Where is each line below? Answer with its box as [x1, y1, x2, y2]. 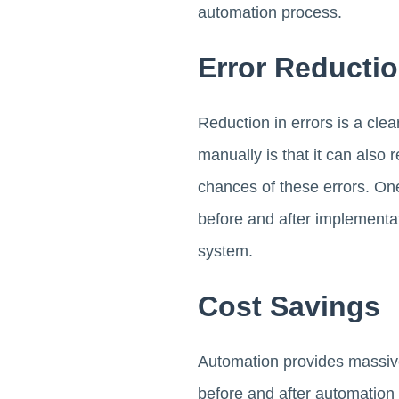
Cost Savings [198, 289, 380, 322]
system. [198, 241, 253, 260]
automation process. [198, 3, 342, 21]
